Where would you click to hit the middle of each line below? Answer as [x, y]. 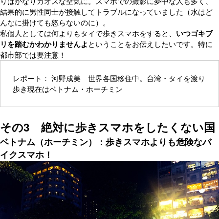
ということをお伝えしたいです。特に [150, 44]
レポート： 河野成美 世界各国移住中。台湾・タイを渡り [109, 78]
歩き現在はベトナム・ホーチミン [68, 88]
